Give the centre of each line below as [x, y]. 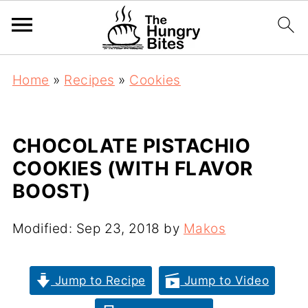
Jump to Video [225, 280]
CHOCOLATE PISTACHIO [131, 146]
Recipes [89, 80]
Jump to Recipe [98, 280]
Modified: [44, 229]
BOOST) [51, 191]
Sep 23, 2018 [118, 229]
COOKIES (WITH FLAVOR [132, 168]
